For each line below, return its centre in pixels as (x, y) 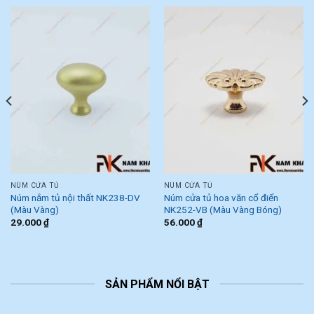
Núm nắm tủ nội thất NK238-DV (75, 197)
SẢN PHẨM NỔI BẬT (157, 284)
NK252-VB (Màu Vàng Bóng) (223, 209)
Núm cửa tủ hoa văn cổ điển (221, 197)
